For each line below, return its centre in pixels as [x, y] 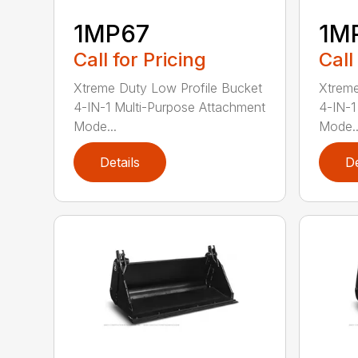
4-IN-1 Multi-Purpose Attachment [170, 107]
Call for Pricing [140, 59]
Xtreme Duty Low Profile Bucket [168, 88]
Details [120, 162]
